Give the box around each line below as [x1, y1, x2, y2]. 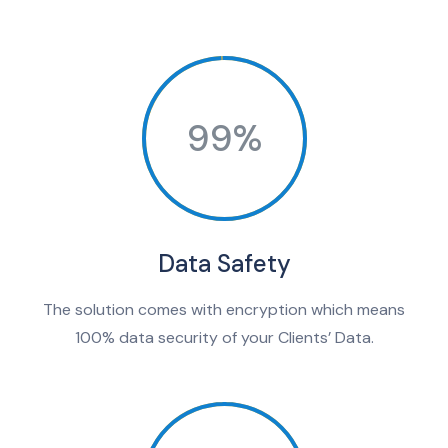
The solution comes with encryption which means [43, 299, 405, 321]
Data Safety [157, 248, 291, 280]
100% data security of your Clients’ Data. [74, 327, 374, 349]
